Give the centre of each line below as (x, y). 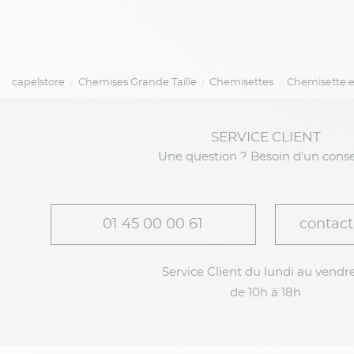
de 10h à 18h (265, 292)
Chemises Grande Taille (137, 82)
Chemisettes (242, 82)
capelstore (38, 82)
